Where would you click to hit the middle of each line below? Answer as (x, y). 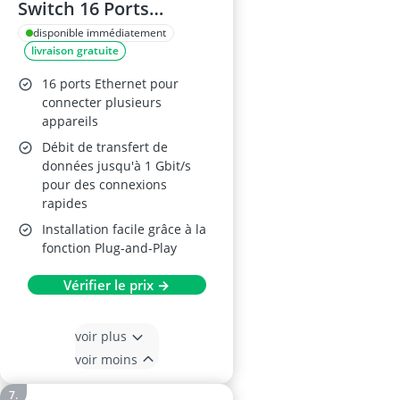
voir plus (100, 336)
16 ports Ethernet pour (110, 83)
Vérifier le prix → (117, 285)
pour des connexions (104, 184)
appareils (70, 121)
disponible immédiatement (100, 33)
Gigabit (49, 33)
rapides (65, 203)
